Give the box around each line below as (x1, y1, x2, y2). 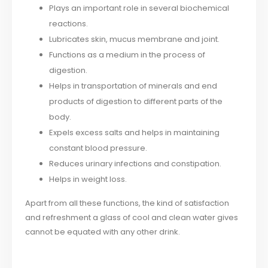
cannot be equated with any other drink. (25, 226, 181, 238)
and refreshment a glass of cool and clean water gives (25, 212, 239, 224)
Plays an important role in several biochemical (49, 2, 230, 14)
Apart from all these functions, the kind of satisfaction (25, 197, 230, 209)
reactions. (49, 18, 89, 30)
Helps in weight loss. (49, 173, 127, 185)
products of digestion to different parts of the (49, 96, 223, 108)
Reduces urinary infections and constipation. (49, 158, 224, 170)
